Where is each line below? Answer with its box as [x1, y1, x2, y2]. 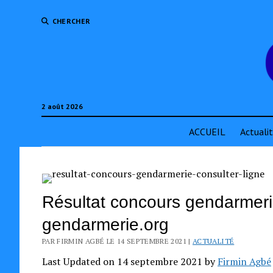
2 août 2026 [41, 102, 83, 111]
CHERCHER [52, 16, 91, 26]
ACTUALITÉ [193, 236, 235, 246]
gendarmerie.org [41, 215, 169, 234]
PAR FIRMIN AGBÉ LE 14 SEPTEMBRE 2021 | [41, 236, 193, 246]
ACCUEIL [189, 126, 225, 138]
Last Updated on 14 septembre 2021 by [41, 255, 218, 268]
